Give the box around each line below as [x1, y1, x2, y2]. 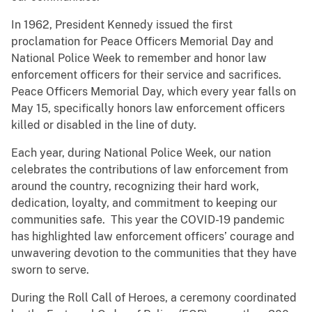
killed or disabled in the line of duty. [11, 118, 202, 132]
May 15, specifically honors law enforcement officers [11, 102, 285, 116]
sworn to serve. [11, 263, 89, 277]
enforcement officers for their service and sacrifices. [11, 68, 284, 82]
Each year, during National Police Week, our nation [11, 146, 271, 160]
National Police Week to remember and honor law [11, 52, 267, 65]
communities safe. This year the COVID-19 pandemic [11, 213, 285, 227]
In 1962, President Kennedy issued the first [11, 18, 233, 32]
